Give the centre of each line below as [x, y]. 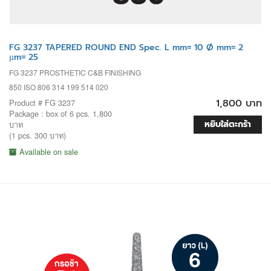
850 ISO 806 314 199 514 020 [59, 87]
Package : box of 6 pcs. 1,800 [60, 113]
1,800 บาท [239, 103]
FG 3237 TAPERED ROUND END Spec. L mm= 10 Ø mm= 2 [126, 47]
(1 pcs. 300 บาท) [38, 135]
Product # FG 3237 [42, 102]
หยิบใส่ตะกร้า [228, 124]
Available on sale [47, 151]
